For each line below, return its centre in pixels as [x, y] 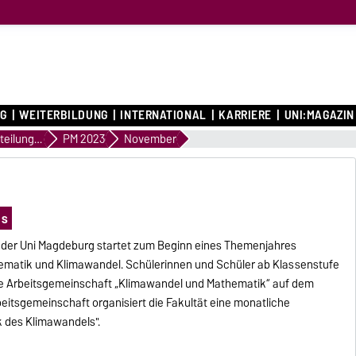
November [150, 139]
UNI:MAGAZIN [319, 115]
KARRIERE [245, 115]
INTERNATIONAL [163, 115]
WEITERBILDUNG [64, 115]
